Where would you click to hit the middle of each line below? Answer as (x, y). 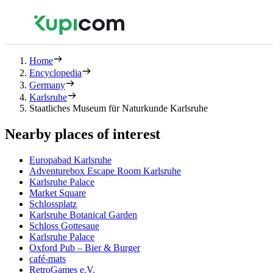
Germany (47, 85)
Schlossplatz (53, 204)
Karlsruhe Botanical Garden (83, 214)
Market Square (58, 193)
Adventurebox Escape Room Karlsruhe (105, 171)
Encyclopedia (55, 73)
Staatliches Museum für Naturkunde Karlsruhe (119, 108)
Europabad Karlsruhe (70, 160)
